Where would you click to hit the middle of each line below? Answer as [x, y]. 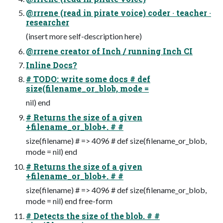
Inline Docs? [52, 65]
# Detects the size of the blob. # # [93, 216]
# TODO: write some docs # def [88, 79]
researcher [48, 22]
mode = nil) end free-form [69, 201]
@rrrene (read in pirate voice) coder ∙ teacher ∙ [118, 13]
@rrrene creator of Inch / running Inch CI [109, 51]
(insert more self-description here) [84, 36]
